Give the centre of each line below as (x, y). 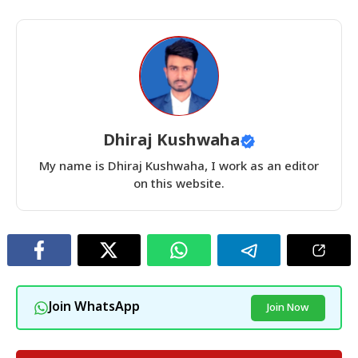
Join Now (288, 308)
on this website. (179, 185)
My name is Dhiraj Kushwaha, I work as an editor (179, 168)
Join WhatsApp (94, 308)
